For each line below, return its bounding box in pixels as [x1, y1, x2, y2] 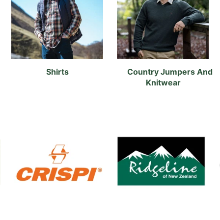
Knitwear [146, 78, 183, 88]
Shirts [46, 67, 71, 77]
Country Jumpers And [127, 67, 213, 77]
